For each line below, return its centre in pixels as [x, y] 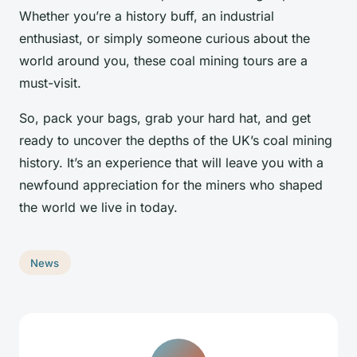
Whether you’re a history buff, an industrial [147, 16]
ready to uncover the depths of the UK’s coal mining [176, 140]
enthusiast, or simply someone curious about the [165, 38]
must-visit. [50, 82]
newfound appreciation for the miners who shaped [171, 184]
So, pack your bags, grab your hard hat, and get [165, 118]
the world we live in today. [98, 207]
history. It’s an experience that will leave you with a [171, 162]
